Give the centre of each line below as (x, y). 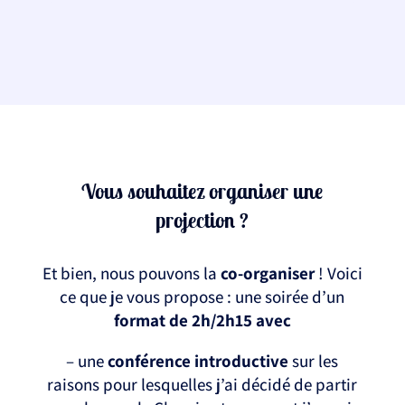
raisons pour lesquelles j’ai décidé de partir (202, 385)
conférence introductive (198, 361)
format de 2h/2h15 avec (202, 320)
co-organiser (267, 273)
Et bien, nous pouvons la (131, 273)
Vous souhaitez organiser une (202, 192)
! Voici (338, 273)
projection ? (202, 221)
